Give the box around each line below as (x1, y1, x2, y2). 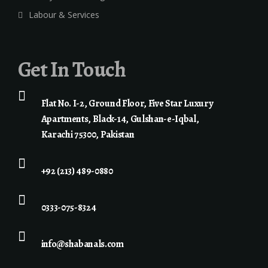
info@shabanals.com (41, 237, 124, 251)
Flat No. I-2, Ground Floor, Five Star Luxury (41, 97, 213, 111)
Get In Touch (18, 54, 126, 84)
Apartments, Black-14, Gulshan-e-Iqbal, (41, 112, 199, 126)
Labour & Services (29, 9, 99, 21)
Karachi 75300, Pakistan (41, 128, 135, 142)
